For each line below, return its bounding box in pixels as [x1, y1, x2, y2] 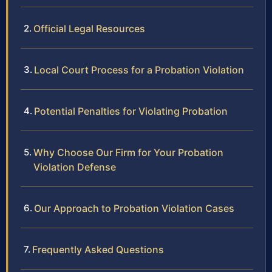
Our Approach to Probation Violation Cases [34, 202, 234, 215]
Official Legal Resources [33, 22, 145, 35]
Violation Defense [33, 161, 116, 174]
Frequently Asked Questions [32, 243, 164, 256]
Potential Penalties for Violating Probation [34, 105, 228, 118]
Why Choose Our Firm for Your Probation [33, 146, 223, 159]
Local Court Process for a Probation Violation [34, 64, 244, 76]
